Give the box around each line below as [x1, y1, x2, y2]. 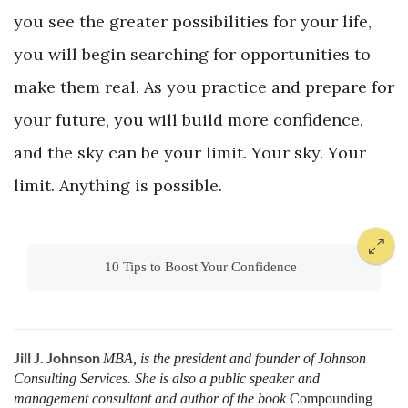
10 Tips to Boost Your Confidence [105, 260, 297, 275]
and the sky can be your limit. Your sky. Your [14, 142, 366, 164]
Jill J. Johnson [14, 349, 103, 367]
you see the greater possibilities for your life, [14, 11, 372, 33]
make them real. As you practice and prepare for [14, 76, 394, 98]
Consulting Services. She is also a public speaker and [14, 371, 320, 387]
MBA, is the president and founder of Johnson [103, 351, 366, 367]
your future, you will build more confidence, [14, 109, 363, 131]
